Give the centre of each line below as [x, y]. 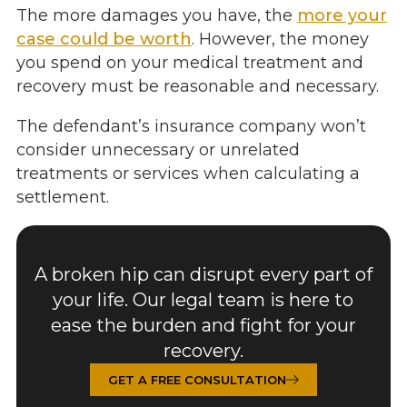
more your [342, 16]
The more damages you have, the [156, 16]
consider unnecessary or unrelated [158, 150]
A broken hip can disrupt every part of [203, 275]
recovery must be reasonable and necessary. [197, 87]
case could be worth [104, 40]
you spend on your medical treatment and [189, 63]
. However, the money [280, 40]
